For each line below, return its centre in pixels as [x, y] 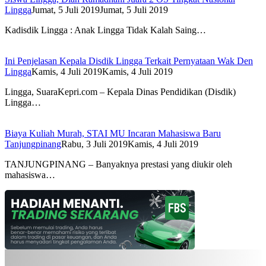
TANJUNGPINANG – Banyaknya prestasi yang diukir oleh [118, 164]
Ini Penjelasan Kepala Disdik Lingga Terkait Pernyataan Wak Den [129, 61]
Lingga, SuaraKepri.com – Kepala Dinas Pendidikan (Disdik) [120, 91]
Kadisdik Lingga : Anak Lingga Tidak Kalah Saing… [105, 30]
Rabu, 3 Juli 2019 [94, 144]
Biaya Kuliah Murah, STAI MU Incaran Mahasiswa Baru [113, 133]
